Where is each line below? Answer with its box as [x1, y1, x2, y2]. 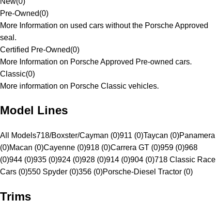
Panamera [179, 131, 215, 140]
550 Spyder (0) [28, 168, 78, 176]
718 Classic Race [155, 155, 216, 164]
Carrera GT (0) [110, 143, 160, 152]
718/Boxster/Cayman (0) [36, 131, 120, 140]
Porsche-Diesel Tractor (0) [103, 168, 193, 176]
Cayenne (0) [44, 143, 86, 152]
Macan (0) [9, 143, 44, 152]
